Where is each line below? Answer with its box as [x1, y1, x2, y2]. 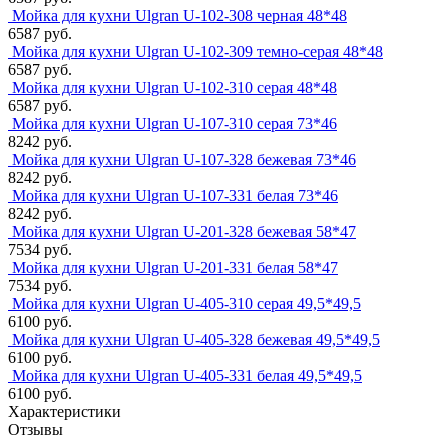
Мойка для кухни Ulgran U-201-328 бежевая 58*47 [12, 223, 356, 241]
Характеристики [8, 403, 121, 421]
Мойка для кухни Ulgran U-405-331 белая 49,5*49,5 [12, 367, 362, 385]
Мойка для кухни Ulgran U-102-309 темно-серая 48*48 [12, 43, 383, 61]
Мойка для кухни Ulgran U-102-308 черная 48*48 [12, 7, 347, 25]
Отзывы [8, 421, 63, 439]
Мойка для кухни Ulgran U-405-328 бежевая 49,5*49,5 [12, 331, 380, 349]
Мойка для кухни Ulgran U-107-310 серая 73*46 [12, 115, 337, 133]
